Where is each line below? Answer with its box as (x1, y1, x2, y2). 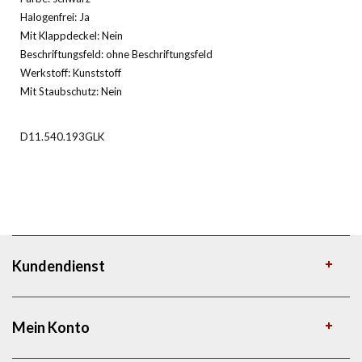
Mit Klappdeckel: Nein (20, 28, 123, 42)
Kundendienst (12, 256, 105, 275)
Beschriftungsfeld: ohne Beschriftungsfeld (20, 47, 213, 61)
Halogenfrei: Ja (20, 10, 90, 23)
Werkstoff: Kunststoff (20, 65, 121, 79)
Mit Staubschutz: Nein (20, 84, 122, 98)
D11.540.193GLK (20, 129, 104, 143)
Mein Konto (12, 318, 90, 336)
